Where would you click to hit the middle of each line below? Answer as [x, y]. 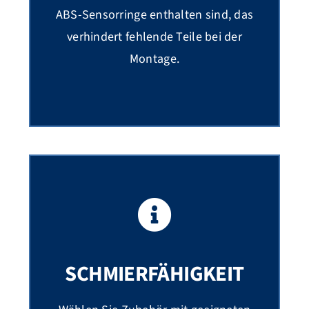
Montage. [154, 59]
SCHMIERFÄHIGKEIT [154, 274]
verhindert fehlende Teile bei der [154, 37]
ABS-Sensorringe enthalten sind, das [154, 15]
